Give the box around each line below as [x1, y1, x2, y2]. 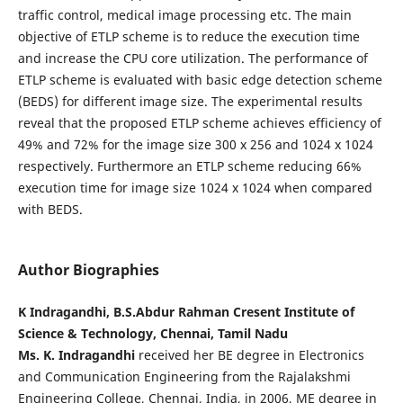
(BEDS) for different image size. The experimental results [17, 93, 363, 110]
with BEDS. [17, 201, 83, 218]
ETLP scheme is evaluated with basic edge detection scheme [17, 71, 382, 88]
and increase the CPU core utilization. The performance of [17, 49, 368, 67]
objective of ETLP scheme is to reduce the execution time [17, 28, 360, 45]
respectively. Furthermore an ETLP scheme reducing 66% [17, 157, 362, 175]
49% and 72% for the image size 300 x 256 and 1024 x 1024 [17, 136, 373, 153]
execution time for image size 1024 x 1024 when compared [17, 179, 372, 196]
